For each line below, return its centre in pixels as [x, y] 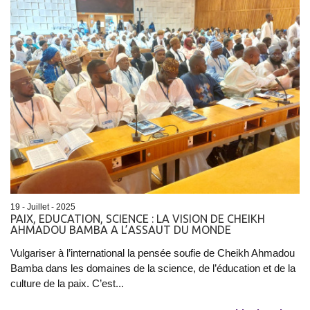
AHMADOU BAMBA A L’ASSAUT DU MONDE [121, 230]
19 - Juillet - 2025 [43, 207]
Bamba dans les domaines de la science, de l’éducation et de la [153, 268]
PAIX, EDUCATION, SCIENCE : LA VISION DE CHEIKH [138, 219]
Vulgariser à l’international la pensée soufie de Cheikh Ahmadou [153, 253]
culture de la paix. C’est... [67, 284]
